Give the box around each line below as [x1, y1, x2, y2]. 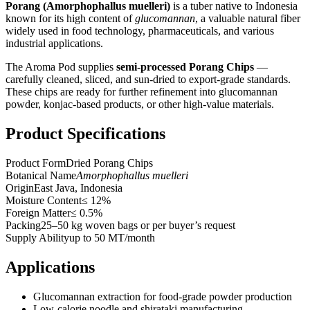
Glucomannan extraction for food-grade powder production [33, 290, 292, 302]
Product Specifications [6, 124, 165, 143]
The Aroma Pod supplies [6, 60, 116, 73]
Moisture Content [6, 194, 82, 206]
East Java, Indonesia [34, 181, 122, 194]
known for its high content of [6, 12, 135, 24]
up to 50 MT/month [69, 231, 155, 244]
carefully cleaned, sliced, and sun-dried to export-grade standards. [6, 73, 291, 85]
